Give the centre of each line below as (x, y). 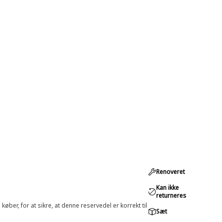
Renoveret (170, 172)
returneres (171, 195)
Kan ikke (167, 188)
